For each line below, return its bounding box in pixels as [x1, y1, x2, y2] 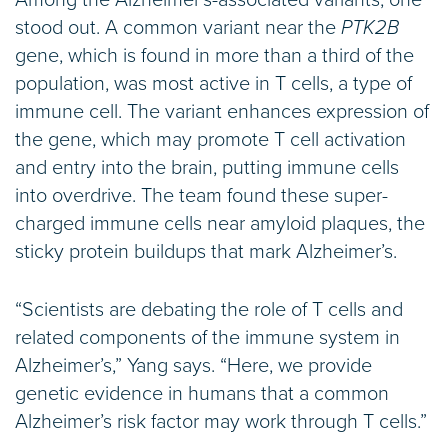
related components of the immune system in [15, 326, 400, 351]
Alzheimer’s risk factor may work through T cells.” [15, 410, 427, 435]
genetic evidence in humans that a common [15, 382, 389, 407]
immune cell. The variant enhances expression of [15, 100, 429, 125]
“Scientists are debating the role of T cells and [15, 298, 403, 323]
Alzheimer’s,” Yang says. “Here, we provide [15, 354, 372, 379]
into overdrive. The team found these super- [15, 184, 388, 209]
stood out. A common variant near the [15, 16, 341, 41]
